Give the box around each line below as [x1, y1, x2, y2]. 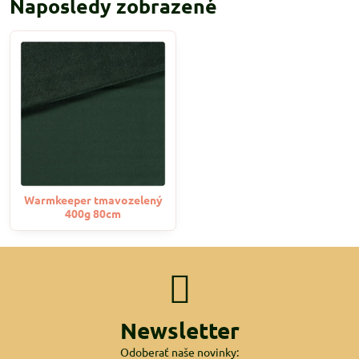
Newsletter [119, 316, 240, 344]
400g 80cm [65, 206, 121, 220]
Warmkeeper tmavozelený [23, 192, 163, 207]
